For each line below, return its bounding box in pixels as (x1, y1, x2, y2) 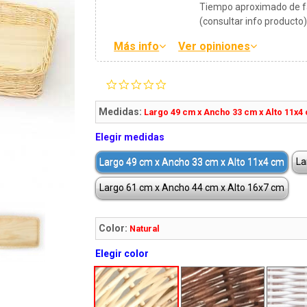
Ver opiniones (178, 39, 251, 53)
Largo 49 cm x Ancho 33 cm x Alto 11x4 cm (99, 156, 284, 167)
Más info (114, 39, 160, 53)
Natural (130, 223, 160, 234)
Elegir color (95, 247, 149, 259)
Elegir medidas (95, 131, 164, 143)
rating (167, 100, 194, 114)
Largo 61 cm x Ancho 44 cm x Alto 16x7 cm (99, 182, 284, 193)
